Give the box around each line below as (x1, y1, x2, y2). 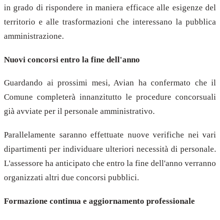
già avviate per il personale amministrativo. (4, 107, 155, 116)
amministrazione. (4, 31, 64, 41)
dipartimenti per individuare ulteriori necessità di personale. (4, 144, 216, 154)
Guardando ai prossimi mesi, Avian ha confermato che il (4, 78, 216, 88)
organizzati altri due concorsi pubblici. (4, 173, 139, 183)
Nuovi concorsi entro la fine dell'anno (4, 55, 140, 64)
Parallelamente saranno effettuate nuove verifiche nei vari (4, 130, 216, 140)
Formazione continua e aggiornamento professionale (4, 196, 195, 206)
